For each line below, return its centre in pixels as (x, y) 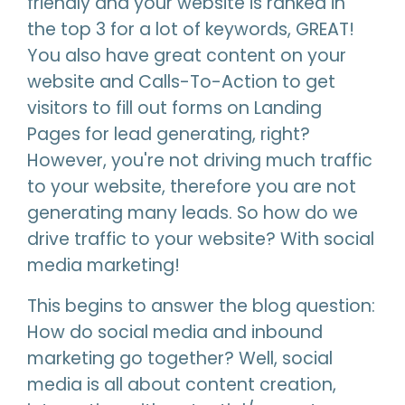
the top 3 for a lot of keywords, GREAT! (191, 29)
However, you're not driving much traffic (200, 160)
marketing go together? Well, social (180, 358)
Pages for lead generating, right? (169, 134)
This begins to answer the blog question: (201, 306)
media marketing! (104, 265)
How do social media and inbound (175, 332)
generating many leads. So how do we (193, 213)
